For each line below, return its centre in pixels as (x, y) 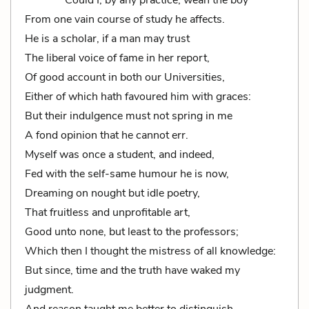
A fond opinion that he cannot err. (107, 135)
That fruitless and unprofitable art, (108, 212)
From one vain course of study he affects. (125, 19)
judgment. (49, 290)
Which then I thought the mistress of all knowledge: (150, 251)
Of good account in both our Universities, (125, 77)
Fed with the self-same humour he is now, (127, 174)
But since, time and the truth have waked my (132, 270)
